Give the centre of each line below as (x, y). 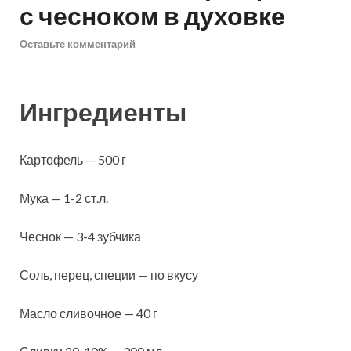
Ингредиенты (103, 111)
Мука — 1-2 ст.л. (64, 198)
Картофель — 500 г (73, 160)
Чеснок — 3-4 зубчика (80, 237)
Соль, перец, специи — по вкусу (109, 275)
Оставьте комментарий (78, 43)
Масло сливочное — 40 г (89, 313)
